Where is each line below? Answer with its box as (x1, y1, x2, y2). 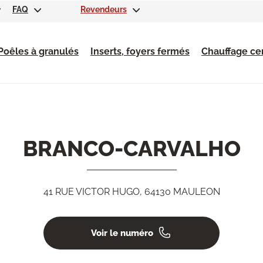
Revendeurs (80, 5, 127, 14)
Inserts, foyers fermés (90, 46, 190, 57)
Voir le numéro (91, 227, 153, 238)
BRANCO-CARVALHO (22, 135, 241, 161)
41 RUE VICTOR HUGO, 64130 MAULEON (43, 186, 220, 197)
